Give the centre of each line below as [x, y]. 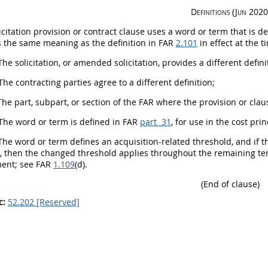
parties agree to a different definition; [138, 82]
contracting [38, 82]
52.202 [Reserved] [44, 202]
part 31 [156, 122]
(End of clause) [230, 184]
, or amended [86, 63]
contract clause [114, 31]
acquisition [136, 141]
